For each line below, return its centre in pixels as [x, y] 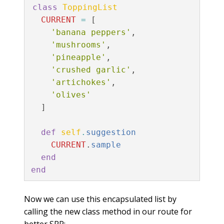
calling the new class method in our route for [108, 211]
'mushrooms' [78, 45]
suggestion [111, 132]
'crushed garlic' [91, 70]
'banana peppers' [91, 32]
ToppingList [90, 7]
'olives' [71, 95]
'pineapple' [78, 57]
